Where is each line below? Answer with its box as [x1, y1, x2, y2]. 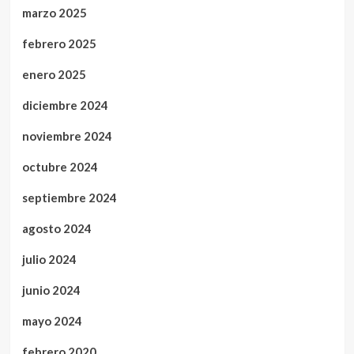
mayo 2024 [21, 313, 82, 328]
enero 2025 [21, 66, 86, 81]
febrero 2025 [21, 36, 96, 51]
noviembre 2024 [21, 128, 112, 143]
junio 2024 [21, 282, 81, 297]
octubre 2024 [21, 159, 98, 174]
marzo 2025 [21, 5, 87, 20]
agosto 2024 [21, 220, 92, 235]
